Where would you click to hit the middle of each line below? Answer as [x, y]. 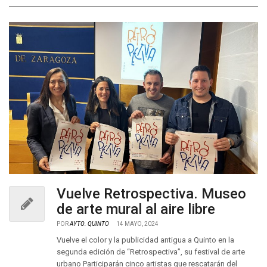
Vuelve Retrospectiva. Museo [151, 194]
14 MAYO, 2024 [137, 224]
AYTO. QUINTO [89, 224]
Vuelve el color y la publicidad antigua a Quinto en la [145, 240]
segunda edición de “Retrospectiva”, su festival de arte [151, 252]
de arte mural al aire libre [136, 209]
